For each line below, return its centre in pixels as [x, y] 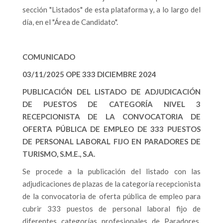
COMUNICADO [49, 57]
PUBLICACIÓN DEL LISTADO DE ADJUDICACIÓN [111, 92]
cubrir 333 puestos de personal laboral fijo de [111, 209]
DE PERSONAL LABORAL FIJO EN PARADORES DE [111, 141]
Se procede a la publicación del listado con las [111, 171]
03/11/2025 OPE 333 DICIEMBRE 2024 [89, 74]
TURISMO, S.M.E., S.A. [59, 154]
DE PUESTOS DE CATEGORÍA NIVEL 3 [111, 104]
